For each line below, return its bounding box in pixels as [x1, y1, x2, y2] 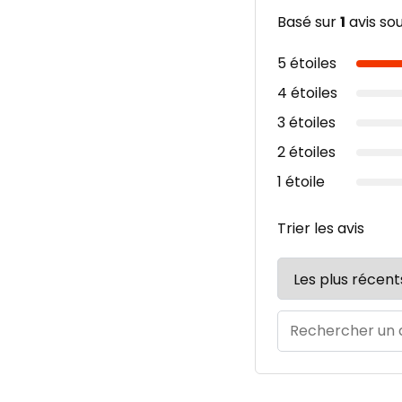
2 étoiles [276, 142, 336, 162]
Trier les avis [276, 218, 364, 239]
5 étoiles [276, 53, 336, 74]
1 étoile [276, 171, 325, 192]
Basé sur [276, 12, 340, 32]
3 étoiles [276, 112, 336, 133]
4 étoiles [276, 83, 337, 103]
